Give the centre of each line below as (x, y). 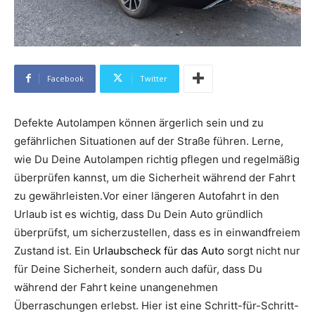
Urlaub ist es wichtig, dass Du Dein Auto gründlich (139, 214)
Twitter (154, 78)
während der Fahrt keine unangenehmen (116, 287)
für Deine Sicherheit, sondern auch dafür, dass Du (138, 269)
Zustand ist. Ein (53, 250)
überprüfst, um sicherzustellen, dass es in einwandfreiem (157, 232)
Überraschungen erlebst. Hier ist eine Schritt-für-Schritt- (156, 305)
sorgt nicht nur (262, 250)
